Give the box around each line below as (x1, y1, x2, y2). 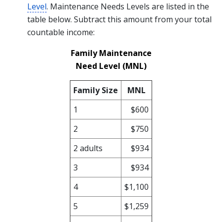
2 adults (73, 143, 103, 154)
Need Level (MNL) (75, 60, 147, 71)
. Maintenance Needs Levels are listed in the (47, 1, 209, 12)
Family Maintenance (70, 48, 152, 58)
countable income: (27, 27, 95, 38)
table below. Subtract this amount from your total (27, 14, 212, 25)
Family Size (73, 85, 118, 96)
